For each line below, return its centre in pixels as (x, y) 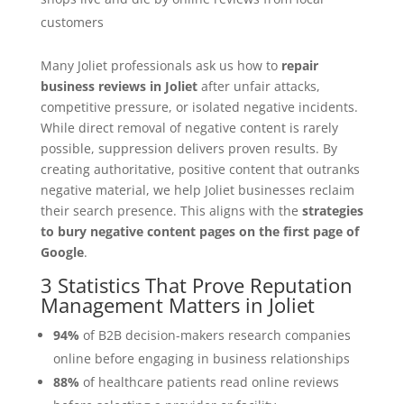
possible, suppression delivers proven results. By (188, 149)
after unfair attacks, (258, 87)
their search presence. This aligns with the (171, 211)
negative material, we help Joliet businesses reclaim (197, 190)
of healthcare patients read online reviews (209, 382)
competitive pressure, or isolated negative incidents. (199, 107)
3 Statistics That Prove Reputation (196, 285)
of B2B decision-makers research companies (215, 335)
